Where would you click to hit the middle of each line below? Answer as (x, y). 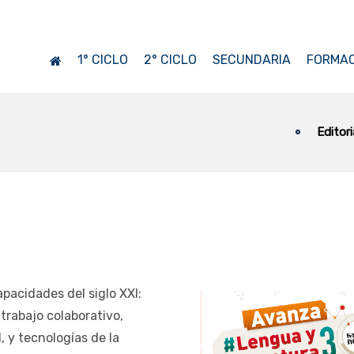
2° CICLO (170, 60)
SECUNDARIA (251, 60)
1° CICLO (102, 60)
